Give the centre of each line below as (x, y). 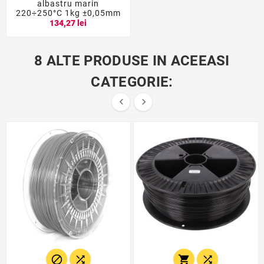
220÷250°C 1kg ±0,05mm (68, 13)
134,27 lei (68, 23)
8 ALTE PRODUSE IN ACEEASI (132, 60)
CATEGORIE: (132, 82)
